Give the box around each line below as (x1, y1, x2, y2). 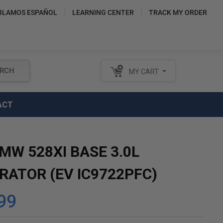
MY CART (129, 68, 159, 76)
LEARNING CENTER (72, 8, 134, 16)
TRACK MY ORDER (148, 8, 207, 16)
